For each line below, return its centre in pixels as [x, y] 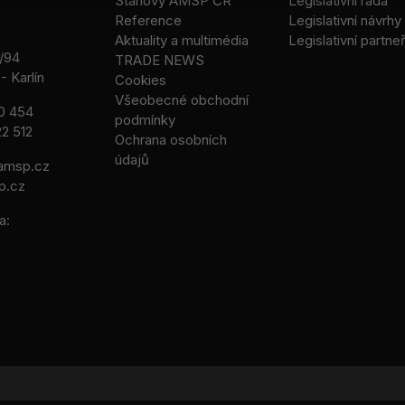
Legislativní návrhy [344, 20]
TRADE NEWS [160, 60]
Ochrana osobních [171, 139]
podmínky [145, 119]
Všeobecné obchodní [182, 99]
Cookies [141, 80]
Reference [148, 20]
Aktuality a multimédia [182, 40]
